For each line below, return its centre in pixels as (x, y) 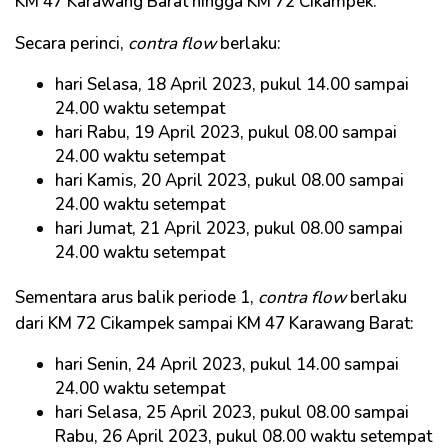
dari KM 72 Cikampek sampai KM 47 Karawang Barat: (214, 323)
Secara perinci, (71, 43)
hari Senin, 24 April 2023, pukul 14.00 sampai (227, 364)
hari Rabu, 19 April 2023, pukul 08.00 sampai (226, 132)
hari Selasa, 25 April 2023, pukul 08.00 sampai (232, 412)
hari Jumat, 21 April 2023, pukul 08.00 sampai (229, 228)
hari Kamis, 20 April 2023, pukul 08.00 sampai (229, 180)
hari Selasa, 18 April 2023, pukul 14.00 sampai (232, 84)
